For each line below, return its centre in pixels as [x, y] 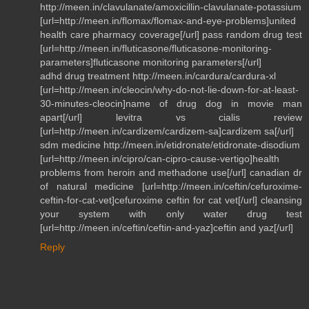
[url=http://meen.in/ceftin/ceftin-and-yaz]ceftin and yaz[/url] [167, 227]
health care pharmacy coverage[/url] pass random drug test [171, 34]
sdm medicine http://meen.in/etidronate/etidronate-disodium [170, 144]
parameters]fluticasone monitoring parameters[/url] [151, 62]
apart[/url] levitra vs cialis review [171, 117]
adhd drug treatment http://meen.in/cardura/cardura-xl [158, 76]
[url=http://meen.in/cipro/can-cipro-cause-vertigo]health [160, 158]
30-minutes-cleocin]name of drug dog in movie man [171, 103]
